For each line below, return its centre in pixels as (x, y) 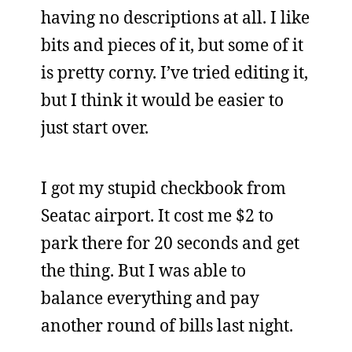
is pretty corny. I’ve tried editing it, (174, 72)
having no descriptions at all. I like (175, 17)
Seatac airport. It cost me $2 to (157, 215)
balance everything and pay (150, 298)
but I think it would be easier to (162, 100)
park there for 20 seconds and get (170, 243)
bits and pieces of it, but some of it (172, 45)
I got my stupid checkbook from (163, 188)
